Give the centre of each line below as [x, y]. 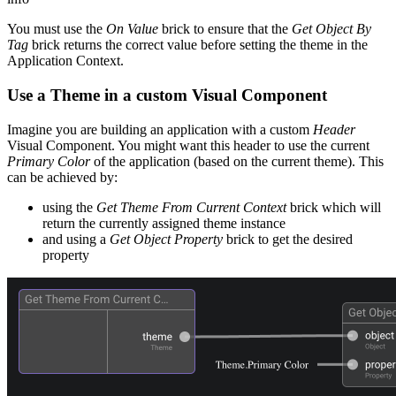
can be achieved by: [62, 177]
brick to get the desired [288, 239]
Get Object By [331, 29]
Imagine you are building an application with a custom [160, 129]
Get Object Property [166, 239]
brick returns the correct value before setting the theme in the [198, 45]
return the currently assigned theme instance [164, 223]
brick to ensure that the [225, 29]
